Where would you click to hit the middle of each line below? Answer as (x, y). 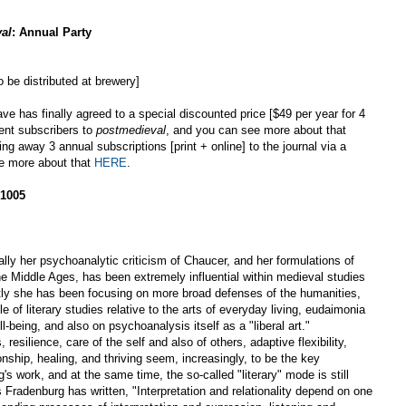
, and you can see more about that (256, 130)
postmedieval (131, 130)
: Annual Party (52, 32)
